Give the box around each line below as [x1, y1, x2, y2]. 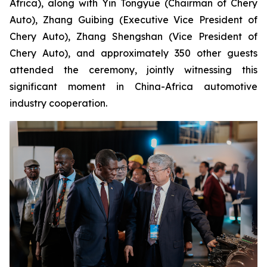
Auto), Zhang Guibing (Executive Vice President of [10, 14, 257, 26]
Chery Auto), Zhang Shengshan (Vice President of [10, 30, 257, 42]
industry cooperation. [10, 97, 107, 109]
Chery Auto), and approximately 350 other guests [10, 47, 257, 59]
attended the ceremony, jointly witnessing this [10, 64, 257, 76]
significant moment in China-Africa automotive [10, 80, 257, 92]
